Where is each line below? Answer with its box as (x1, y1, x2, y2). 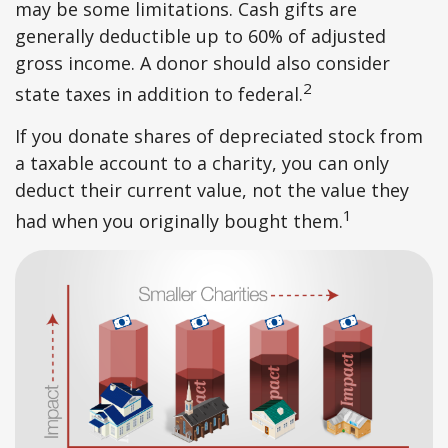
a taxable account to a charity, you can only (15, 151, 389, 176)
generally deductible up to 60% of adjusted (15, 24, 386, 49)
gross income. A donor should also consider (15, 51, 390, 76)
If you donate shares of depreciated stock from (15, 124, 423, 149)
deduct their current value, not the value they (15, 178, 409, 203)
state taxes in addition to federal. (15, 82, 303, 107)
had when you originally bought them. (15, 209, 343, 234)
